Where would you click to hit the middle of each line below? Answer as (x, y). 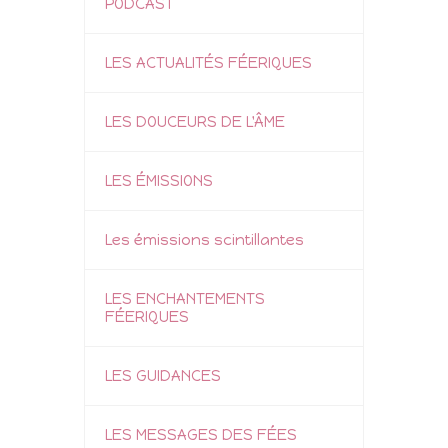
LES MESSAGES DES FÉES (201, 434)
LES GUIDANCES (163, 375)
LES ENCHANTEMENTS (185, 298)
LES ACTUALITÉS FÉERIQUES (208, 62)
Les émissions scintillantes (204, 239)
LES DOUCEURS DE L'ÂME (195, 121)
